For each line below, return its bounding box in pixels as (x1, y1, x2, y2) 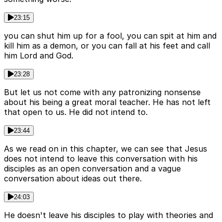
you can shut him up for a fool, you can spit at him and (4, 31, 217, 41)
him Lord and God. (4, 51, 73, 61)
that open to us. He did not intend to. (4, 107, 148, 117)
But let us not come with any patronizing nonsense (4, 87, 201, 98)
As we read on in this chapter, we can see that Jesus (4, 144, 207, 154)
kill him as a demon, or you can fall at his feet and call (4, 41, 210, 51)
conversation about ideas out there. (4, 173, 142, 184)
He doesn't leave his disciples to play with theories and (4, 210, 213, 221)
